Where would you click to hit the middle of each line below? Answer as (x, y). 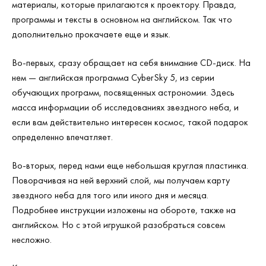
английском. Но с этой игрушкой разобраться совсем (118, 225)
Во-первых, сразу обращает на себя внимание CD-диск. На (131, 63)
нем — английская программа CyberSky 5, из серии (113, 77)
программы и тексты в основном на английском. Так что (122, 19)
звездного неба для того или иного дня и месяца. (110, 195)
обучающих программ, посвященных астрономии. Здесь (123, 92)
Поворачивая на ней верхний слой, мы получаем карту (121, 180)
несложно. (32, 240)
